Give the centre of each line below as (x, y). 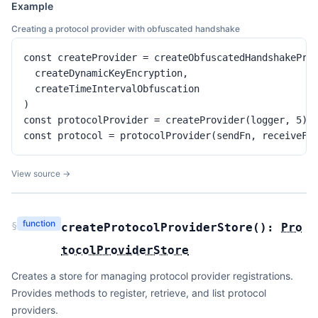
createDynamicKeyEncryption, (106, 73)
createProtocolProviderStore (157, 227)
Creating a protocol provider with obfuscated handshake (126, 29)
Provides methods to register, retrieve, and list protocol (139, 293)
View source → (41, 174)
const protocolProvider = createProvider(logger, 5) (165, 120)
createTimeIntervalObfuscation (111, 89)
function (39, 223)
